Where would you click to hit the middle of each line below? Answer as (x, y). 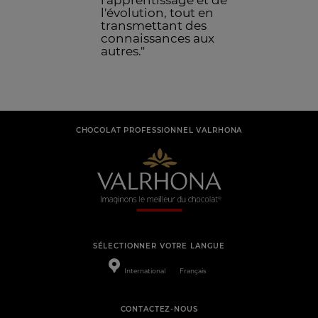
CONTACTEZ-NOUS (159, 309)
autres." (125, 51)
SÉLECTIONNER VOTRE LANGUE (159, 246)
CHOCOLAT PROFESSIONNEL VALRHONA (159, 130)
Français (193, 270)
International (144, 270)
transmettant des (154, 26)
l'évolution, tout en (158, 13)
